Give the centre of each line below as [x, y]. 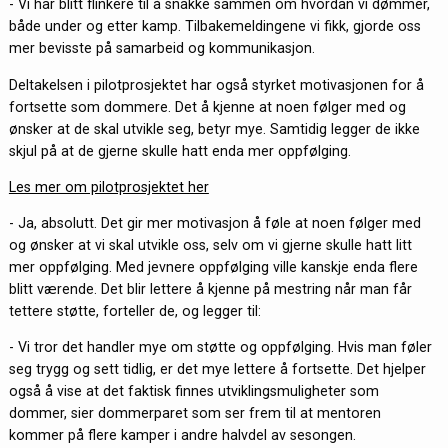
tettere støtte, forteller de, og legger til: [134, 311]
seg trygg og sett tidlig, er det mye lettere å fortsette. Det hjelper [217, 369]
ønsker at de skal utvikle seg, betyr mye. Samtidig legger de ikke [214, 128]
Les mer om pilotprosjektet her [108, 186]
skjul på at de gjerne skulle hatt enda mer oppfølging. [181, 150]
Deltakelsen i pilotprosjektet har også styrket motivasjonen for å [216, 84]
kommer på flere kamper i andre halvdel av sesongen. [182, 435]
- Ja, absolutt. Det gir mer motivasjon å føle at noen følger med [214, 223]
